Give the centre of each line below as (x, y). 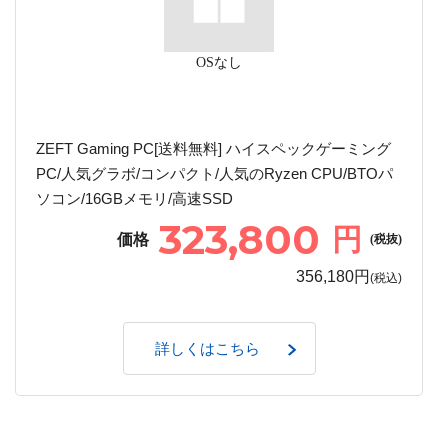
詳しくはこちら (208, 348)
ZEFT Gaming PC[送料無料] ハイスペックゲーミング (213, 148)
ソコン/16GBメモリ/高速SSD (134, 198)
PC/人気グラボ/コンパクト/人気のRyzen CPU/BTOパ (214, 173)
